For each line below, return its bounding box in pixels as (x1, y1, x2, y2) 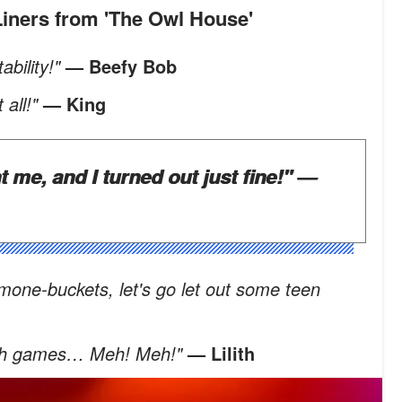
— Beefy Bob (66, 53, 177, 80)
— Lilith (188, 340, 255, 367)
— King (43, 91, 106, 118)
